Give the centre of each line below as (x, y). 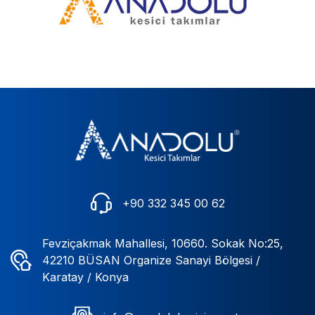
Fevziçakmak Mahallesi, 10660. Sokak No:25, (163, 243)
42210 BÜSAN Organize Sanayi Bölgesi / (151, 260)
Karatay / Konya (85, 277)
